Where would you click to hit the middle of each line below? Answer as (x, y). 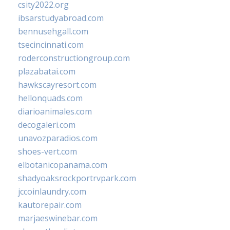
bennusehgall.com (53, 32)
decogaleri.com (47, 125)
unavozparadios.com (58, 138)
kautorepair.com (50, 205)
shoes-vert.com (47, 152)
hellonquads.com (50, 98)
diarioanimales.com (55, 112)
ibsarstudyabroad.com (61, 18)
